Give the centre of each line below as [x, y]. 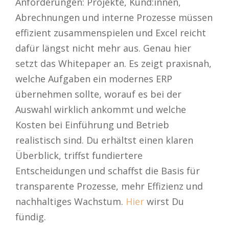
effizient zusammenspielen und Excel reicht [111, 32]
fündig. [31, 216]
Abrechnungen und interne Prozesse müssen [114, 17]
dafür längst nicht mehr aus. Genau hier [103, 48]
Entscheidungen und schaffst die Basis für [108, 170]
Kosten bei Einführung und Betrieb [92, 124]
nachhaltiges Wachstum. [71, 201]
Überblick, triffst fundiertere [79, 155]
